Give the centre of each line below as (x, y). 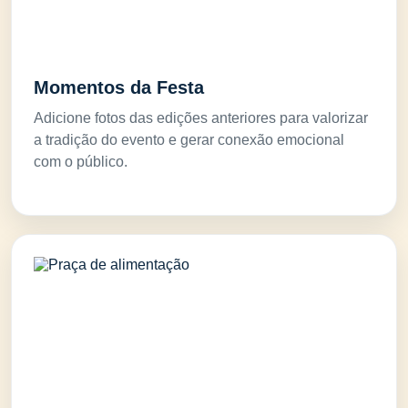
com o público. (81, 162)
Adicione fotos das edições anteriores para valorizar (201, 118)
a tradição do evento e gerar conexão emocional (189, 140)
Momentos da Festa (119, 87)
